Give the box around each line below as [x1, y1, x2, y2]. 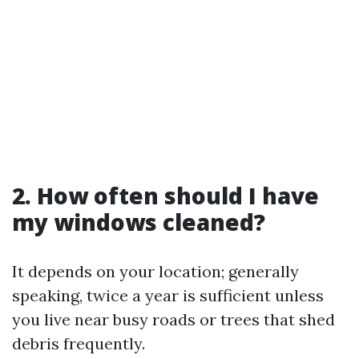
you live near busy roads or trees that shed [12, 309, 335, 329]
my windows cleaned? [12, 206, 265, 237]
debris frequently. [12, 333, 145, 353]
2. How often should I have [12, 179, 319, 211]
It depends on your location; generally [12, 260, 299, 281]
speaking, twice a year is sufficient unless [12, 284, 324, 305]
